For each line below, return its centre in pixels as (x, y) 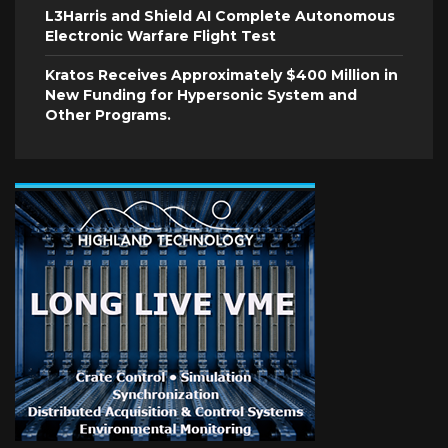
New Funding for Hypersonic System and (201, 95)
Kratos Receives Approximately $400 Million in (221, 75)
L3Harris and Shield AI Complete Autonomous (220, 16)
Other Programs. (108, 115)
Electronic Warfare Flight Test (160, 36)
